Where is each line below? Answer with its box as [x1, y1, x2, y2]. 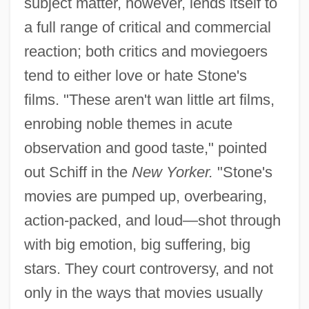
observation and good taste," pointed [23, 139, 267, 157]
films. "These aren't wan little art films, [23, 90, 275, 108]
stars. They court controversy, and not [23, 259, 273, 277]
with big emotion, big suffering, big [23, 235, 250, 253]
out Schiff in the [23, 163, 132, 181]
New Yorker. [131, 163, 213, 181]
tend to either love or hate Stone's [23, 66, 247, 84]
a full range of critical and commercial [23, 18, 271, 36]
